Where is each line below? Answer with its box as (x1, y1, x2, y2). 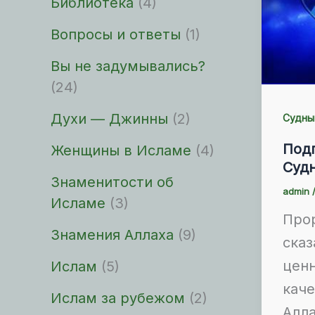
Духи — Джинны (51, 110, 168, 127)
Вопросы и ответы (51, 26, 181, 43)
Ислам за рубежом (51, 290, 185, 307)
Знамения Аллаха (51, 226, 174, 243)
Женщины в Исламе (51, 142, 191, 159)
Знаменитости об (51, 174, 174, 191)
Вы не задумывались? (51, 58, 205, 75)
